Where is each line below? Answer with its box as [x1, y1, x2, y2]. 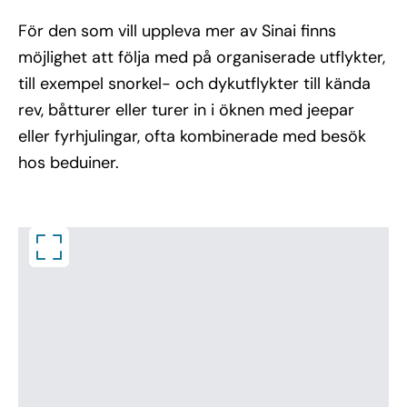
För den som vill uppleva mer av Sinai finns [18, 20, 336, 42]
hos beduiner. [18, 152, 119, 174]
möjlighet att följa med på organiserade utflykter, [18, 46, 385, 68]
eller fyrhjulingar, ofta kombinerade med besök [18, 125, 366, 147]
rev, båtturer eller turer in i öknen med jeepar [18, 99, 354, 121]
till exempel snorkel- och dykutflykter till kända [18, 73, 371, 94]
